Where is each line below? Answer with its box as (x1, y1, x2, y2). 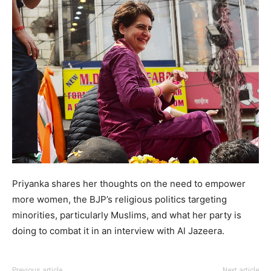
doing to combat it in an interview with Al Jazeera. (12, 224, 224, 237)
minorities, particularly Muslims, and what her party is (12, 209, 241, 221)
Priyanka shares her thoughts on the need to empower (12, 177, 246, 189)
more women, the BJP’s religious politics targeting (12, 193, 227, 205)
